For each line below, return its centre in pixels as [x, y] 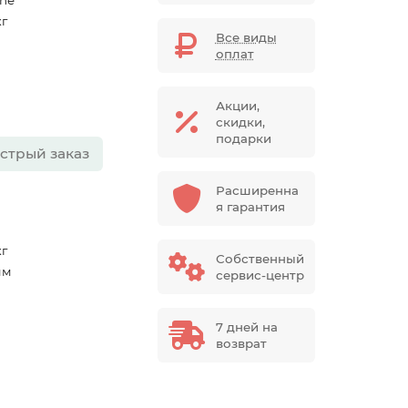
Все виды [246, 38]
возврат [241, 344]
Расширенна [257, 191]
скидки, [240, 122]
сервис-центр [260, 275]
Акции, [237, 106]
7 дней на [246, 327]
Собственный [260, 259]
